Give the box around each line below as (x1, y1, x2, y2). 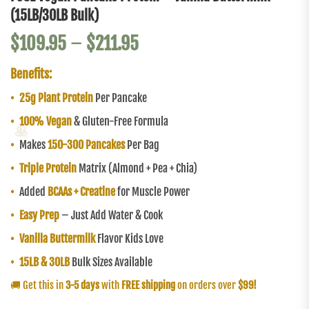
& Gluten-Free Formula (72, 114, 168, 129)
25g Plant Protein (19, 91, 93, 106)
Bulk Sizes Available (70, 255, 152, 270)
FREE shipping (121, 279, 175, 292)
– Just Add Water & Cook (59, 208, 163, 223)
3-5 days (66, 279, 99, 292)
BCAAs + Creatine (48, 185, 115, 199)
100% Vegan (19, 114, 72, 129)
